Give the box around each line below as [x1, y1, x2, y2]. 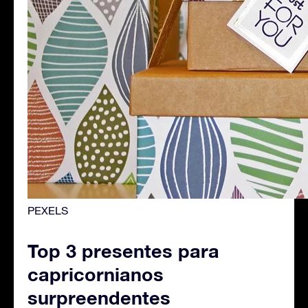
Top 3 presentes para [27, 239, 219, 262]
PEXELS [27, 203, 68, 217]
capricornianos [27, 263, 164, 285]
